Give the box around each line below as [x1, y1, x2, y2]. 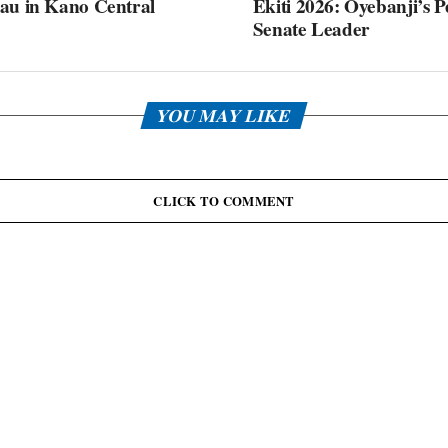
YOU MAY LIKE [153, 102, 295, 128]
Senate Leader [252, 15, 370, 43]
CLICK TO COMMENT [153, 192, 295, 210]
